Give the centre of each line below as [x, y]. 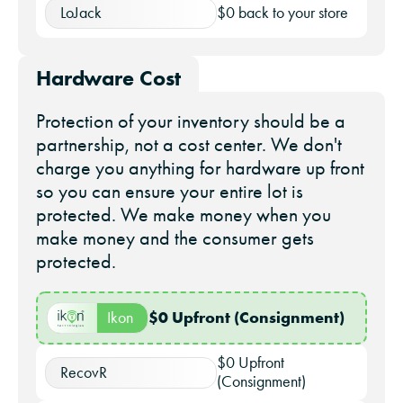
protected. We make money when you [184, 215]
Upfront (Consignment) [256, 318]
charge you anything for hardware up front [200, 168]
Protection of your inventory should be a [191, 121]
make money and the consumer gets [175, 238]
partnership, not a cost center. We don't [189, 145]
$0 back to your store [282, 13]
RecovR [84, 372]
